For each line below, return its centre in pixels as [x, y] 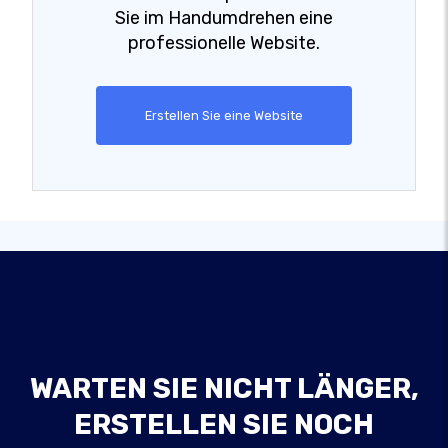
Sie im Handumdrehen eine [224, 17]
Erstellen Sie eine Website [224, 115]
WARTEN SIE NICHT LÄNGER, [224, 388]
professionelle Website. [224, 42]
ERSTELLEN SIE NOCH [224, 424]
